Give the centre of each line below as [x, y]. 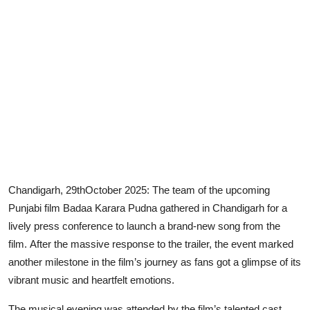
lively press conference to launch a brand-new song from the [144, 226]
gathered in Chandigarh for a [222, 208]
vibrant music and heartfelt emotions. [91, 280]
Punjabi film [36, 208]
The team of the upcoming [211, 190]
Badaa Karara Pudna [110, 208]
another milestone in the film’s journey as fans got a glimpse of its [155, 262]
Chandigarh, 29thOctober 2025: [79, 190]
